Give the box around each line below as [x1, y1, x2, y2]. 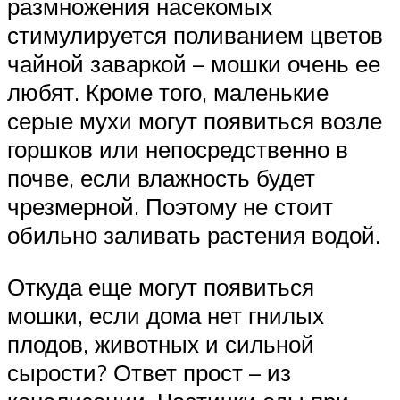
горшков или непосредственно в [7, 135, 348, 164]
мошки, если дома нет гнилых [7, 300, 324, 329]
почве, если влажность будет [7, 163, 315, 193]
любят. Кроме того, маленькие [7, 78, 329, 107]
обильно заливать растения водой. [7, 221, 380, 250]
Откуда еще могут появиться [7, 271, 314, 301]
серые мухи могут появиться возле [7, 106, 382, 136]
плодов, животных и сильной [7, 329, 314, 358]
